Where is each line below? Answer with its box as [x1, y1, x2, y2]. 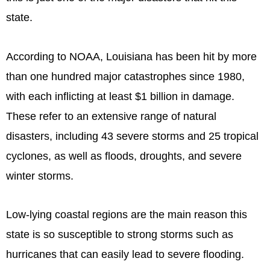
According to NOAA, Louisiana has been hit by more [6, 50, 257, 63]
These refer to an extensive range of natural [6, 110, 216, 122]
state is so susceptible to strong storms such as [6, 228, 233, 241]
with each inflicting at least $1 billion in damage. [6, 90, 234, 102]
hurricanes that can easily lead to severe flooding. [6, 248, 244, 261]
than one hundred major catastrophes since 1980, [6, 70, 245, 83]
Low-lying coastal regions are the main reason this [6, 209, 247, 221]
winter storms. [6, 169, 74, 182]
